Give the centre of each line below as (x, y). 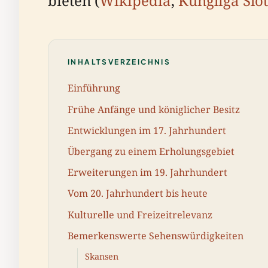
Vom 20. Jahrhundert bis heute (138, 194)
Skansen (102, 257)
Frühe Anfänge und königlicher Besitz (154, 109)
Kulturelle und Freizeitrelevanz (140, 214)
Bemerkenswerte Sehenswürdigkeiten (156, 235)
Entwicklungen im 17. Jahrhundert (147, 130)
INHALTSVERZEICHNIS (119, 62)
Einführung (94, 88)
